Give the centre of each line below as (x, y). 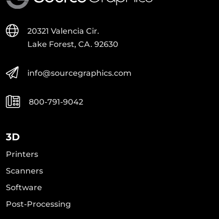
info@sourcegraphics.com (79, 73)
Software (24, 187)
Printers (22, 154)
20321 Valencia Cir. (63, 31)
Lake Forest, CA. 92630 (73, 44)
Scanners (24, 171)
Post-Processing (38, 204)
